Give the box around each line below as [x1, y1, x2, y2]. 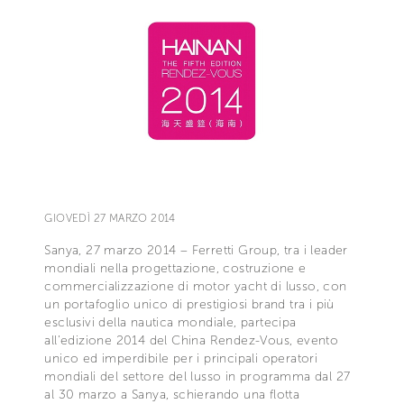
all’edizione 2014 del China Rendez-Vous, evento [44, 332, 339, 348]
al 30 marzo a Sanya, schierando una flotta [44, 386, 300, 402]
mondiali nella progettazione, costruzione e [44, 260, 307, 276]
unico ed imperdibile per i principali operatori [44, 350, 318, 366]
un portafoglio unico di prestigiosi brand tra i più [44, 296, 335, 312]
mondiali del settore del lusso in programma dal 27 [44, 368, 351, 384]
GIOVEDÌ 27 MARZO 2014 [44, 211, 176, 225]
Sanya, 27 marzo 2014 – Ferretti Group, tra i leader [44, 242, 348, 258]
